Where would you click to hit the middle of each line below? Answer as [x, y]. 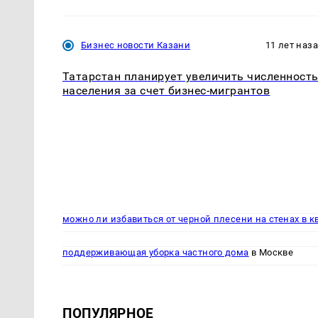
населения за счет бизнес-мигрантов [166, 91]
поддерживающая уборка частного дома [156, 253]
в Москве [271, 253]
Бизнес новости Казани [136, 45]
